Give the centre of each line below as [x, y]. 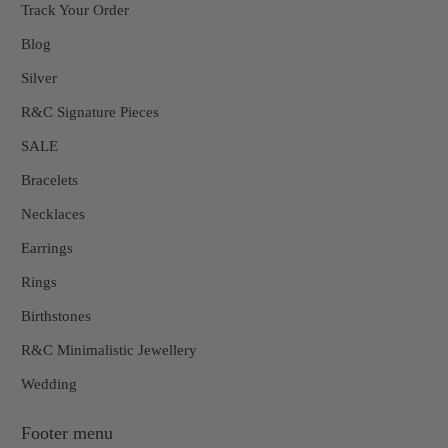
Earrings [47, 247]
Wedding [49, 383]
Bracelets [50, 179]
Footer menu [67, 432]
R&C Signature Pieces [90, 111]
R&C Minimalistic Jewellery [109, 349]
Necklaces [53, 213]
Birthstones [56, 315]
